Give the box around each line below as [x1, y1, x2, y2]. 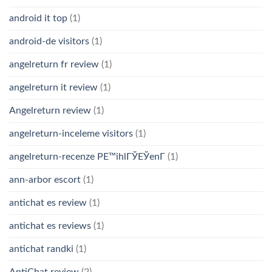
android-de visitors [9, 36, 89, 47]
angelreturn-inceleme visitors [9, 129, 133, 139]
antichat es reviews [9, 221, 91, 231]
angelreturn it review [9, 83, 98, 93]
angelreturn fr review [9, 59, 99, 70]
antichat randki [9, 244, 73, 254]
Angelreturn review [9, 106, 91, 116]
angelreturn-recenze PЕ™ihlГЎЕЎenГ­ [9, 152, 165, 162]
